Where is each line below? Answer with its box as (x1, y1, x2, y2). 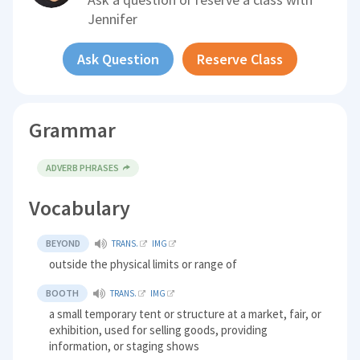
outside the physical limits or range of (49, 256, 238, 272)
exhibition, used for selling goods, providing (49, 322, 268, 338)
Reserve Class (196, 50, 283, 69)
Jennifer (88, 10, 138, 29)
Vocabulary (29, 194, 131, 222)
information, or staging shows (49, 338, 200, 354)
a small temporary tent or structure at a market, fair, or (49, 306, 322, 322)
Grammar (29, 117, 117, 144)
